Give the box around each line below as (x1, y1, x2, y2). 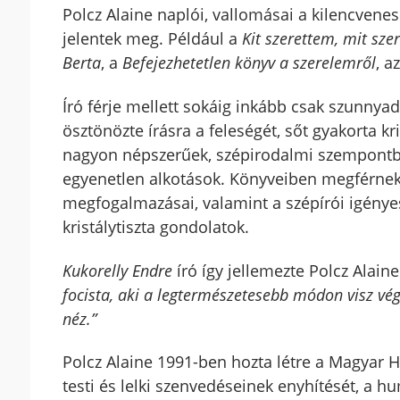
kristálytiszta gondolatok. (62, 215, 249, 237)
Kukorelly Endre (62, 259, 172, 281)
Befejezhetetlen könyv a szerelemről (121, 52, 376, 74)
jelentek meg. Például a (62, 28, 242, 50)
